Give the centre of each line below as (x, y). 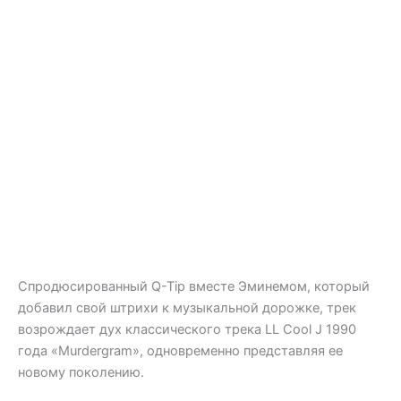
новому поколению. (81, 372)
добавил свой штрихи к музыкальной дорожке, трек (187, 307)
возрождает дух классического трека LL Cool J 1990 (187, 329)
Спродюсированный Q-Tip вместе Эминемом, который (194, 286)
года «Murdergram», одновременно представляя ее (180, 350)
